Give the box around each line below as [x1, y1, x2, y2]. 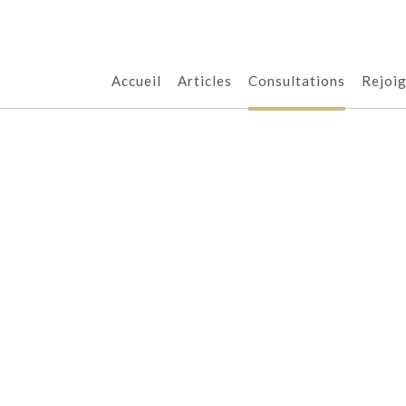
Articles [178, 72, 232, 89]
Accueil [111, 72, 161, 89]
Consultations [248, 72, 345, 89]
